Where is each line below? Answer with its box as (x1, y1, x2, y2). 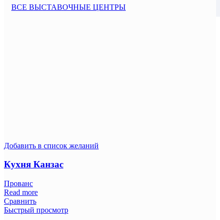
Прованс (4, 179, 33, 188)
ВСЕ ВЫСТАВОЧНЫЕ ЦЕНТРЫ (11, 2, 126, 11)
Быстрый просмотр (4, 206, 68, 215)
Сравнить (4, 197, 36, 206)
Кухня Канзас (4, 159, 63, 170)
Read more (4, 188, 38, 197)
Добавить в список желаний (4, 141, 99, 150)
